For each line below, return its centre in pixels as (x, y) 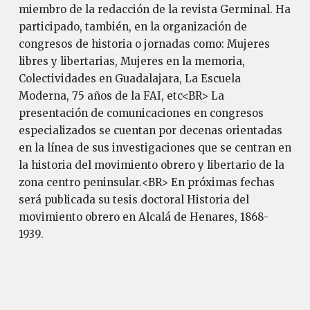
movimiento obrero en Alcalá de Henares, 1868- (143, 217)
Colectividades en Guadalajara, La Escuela (129, 79)
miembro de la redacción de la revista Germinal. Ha (154, 9)
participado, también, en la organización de (133, 27)
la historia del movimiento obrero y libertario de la (151, 165)
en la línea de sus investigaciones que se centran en (155, 148)
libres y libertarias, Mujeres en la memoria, (131, 61)
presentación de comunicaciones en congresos (141, 113)
